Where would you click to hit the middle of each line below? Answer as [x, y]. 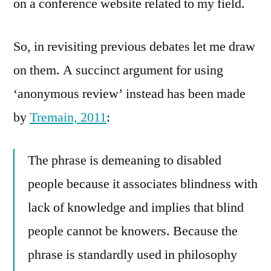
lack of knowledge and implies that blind [136, 208]
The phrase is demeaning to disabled [125, 161]
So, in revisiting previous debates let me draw [134, 47]
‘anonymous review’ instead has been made [129, 94]
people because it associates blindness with [143, 184]
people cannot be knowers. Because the [133, 231]
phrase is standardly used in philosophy [132, 255]
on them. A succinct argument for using [118, 70]
